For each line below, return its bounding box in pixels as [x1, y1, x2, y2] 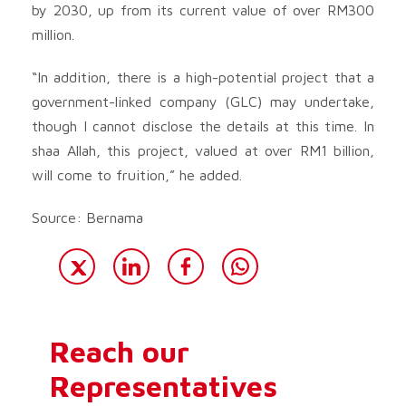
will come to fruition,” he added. [32, 166, 242, 183]
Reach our [50, 333, 189, 369]
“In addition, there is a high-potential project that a [32, 68, 374, 85]
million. [32, 25, 74, 43]
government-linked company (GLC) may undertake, [32, 92, 374, 110]
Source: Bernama [32, 208, 143, 226]
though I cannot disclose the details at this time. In [32, 117, 374, 134]
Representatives [50, 368, 277, 403]
